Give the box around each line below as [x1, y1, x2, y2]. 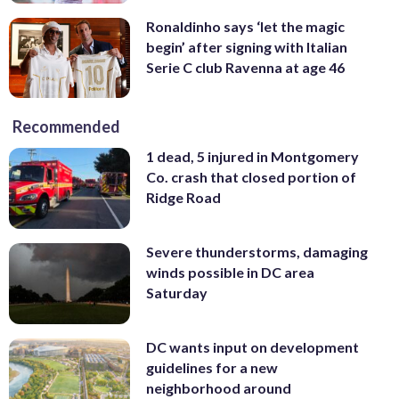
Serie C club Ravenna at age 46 [146, 58, 345, 76]
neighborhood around [146, 379, 291, 396]
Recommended [12, 117, 120, 137]
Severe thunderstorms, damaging [146, 243, 368, 261]
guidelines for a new [146, 358, 278, 376]
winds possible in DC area [146, 264, 314, 281]
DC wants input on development [146, 338, 359, 355]
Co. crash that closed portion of [146, 168, 356, 186]
